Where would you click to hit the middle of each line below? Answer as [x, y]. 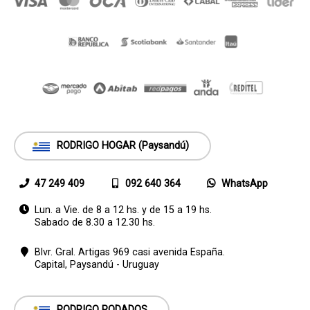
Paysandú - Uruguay [115, 265]
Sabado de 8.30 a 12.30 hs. [95, 223]
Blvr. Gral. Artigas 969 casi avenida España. [130, 253]
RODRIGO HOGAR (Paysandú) [123, 146]
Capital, [52, 265]
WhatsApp [245, 184]
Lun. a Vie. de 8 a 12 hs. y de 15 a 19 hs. [123, 210]
